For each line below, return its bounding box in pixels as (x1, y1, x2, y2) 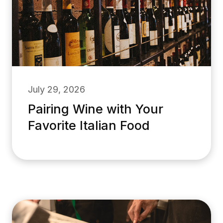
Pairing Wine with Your (28, 101, 163, 116)
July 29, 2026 (28, 84, 85, 95)
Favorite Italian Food (28, 117, 150, 133)
